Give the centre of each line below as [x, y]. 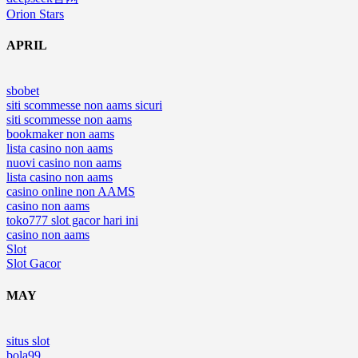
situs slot [28, 341]
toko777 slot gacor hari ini [72, 221]
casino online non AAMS [71, 192]
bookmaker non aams [60, 134]
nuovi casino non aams [64, 163]
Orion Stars [35, 14]
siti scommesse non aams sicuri [84, 105]
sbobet [23, 91]
